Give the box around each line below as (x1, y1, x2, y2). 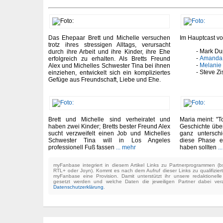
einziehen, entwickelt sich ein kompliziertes (48, 69, 170, 77)
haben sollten (180, 144, 218, 151)
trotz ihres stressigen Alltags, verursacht (48, 41, 170, 49)
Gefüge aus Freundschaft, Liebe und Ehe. (48, 76, 161, 84)
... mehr (116, 144, 136, 151)
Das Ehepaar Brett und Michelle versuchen (48, 34, 170, 42)
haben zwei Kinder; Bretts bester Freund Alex (48, 123, 170, 130)
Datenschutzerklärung (53, 184, 104, 190)
